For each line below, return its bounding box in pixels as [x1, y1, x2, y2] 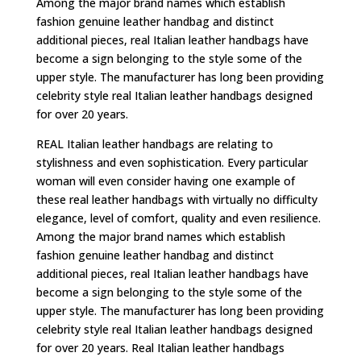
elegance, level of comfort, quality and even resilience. [35, 210, 321, 226]
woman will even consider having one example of [35, 173, 295, 189]
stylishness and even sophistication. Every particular [35, 155, 308, 170]
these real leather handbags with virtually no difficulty [35, 192, 317, 207]
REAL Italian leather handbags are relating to [35, 136, 273, 151]
